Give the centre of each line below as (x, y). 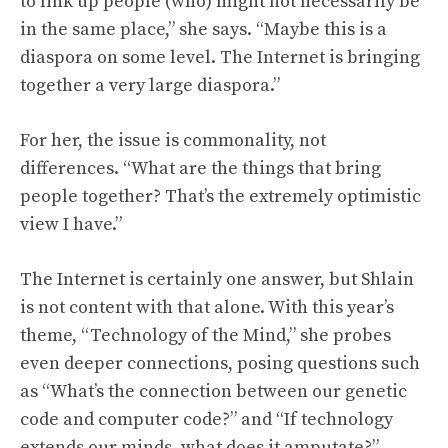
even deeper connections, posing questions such (220, 363)
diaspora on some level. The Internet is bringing (220, 57)
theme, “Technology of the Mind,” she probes (205, 335)
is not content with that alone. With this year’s (207, 307)
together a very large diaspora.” (150, 85)
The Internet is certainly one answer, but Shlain (217, 279)
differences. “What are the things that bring (200, 168)
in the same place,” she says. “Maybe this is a (203, 29)
